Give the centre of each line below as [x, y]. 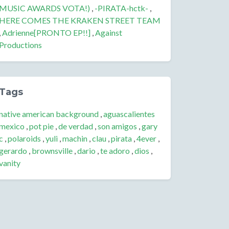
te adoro [115, 151]
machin [75, 138]
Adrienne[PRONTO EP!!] [46, 32]
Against [109, 32]
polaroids [24, 138]
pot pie [41, 126]
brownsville [52, 151]
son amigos [117, 126]
